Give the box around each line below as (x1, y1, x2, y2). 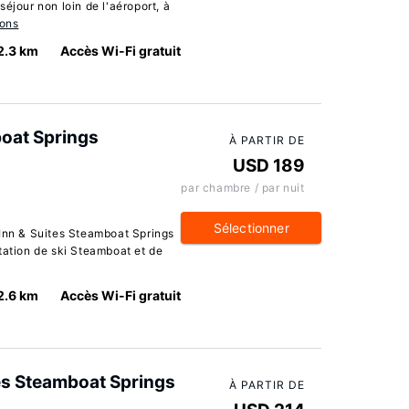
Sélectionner (213, 220, 289, 236)
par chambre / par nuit (181, 181, 305, 194)
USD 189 (232, 155, 305, 176)
